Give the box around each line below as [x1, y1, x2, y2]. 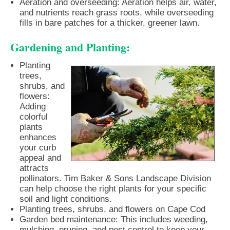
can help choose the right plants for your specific [20, 184, 206, 194]
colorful [20, 112, 48, 122]
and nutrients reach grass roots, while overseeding [20, 8, 214, 18]
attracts [20, 163, 49, 174]
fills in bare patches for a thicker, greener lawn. [20, 18, 200, 28]
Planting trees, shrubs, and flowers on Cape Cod [20, 204, 205, 215]
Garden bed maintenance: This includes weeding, [20, 215, 208, 225]
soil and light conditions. [20, 194, 112, 204]
